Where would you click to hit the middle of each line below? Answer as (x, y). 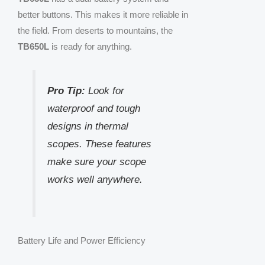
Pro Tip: (66, 90)
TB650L (33, 46)
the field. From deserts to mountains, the (95, 30)
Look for (104, 90)
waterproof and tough (93, 108)
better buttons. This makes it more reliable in (103, 14)
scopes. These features (99, 143)
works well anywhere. (95, 179)
